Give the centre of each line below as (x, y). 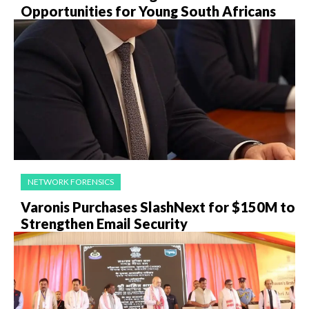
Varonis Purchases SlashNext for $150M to (158, 207)
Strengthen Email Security (104, 224)
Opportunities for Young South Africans (148, 11)
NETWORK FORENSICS (71, 182)
